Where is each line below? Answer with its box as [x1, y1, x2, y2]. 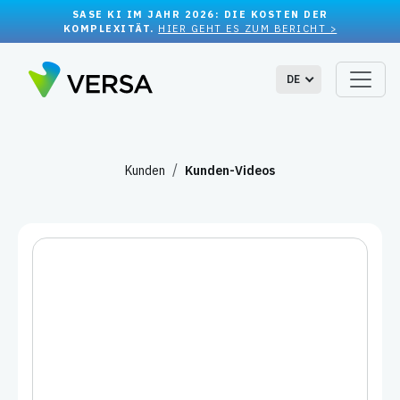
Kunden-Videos [185, 162, 275, 179]
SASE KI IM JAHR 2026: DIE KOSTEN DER [71, 8, 329, 21]
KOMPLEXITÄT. [62, 22, 159, 35]
